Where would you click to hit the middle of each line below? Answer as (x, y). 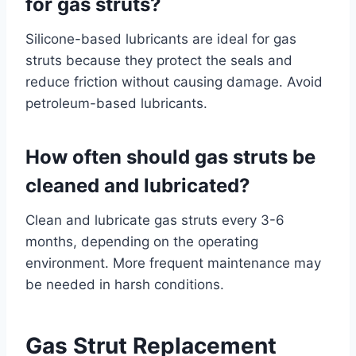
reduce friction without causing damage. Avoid (174, 81)
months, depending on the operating (142, 241)
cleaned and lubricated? (138, 185)
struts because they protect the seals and (159, 60)
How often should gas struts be (170, 157)
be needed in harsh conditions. (125, 284)
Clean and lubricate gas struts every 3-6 (155, 220)
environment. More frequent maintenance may (173, 263)
